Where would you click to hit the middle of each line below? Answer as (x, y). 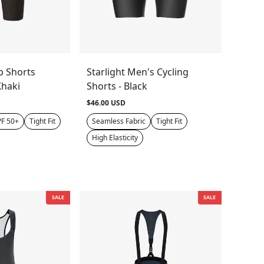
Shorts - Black (117, 86)
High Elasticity (115, 138)
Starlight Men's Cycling (137, 72)
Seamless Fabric (118, 121)
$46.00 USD (106, 103)
